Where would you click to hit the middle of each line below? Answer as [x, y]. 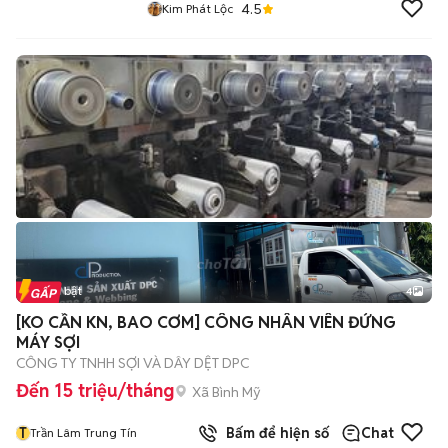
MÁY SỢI [48, 342]
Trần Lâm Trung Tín [83, 432]
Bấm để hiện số [273, 433]
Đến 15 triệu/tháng [95, 390]
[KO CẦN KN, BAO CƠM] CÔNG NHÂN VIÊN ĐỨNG [206, 322]
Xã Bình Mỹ [226, 391]
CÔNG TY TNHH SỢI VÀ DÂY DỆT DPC [132, 363]
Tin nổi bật [53, 290]
